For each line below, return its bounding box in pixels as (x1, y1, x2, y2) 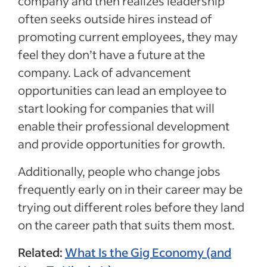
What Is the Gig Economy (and (65, 244, 231, 260)
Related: (18, 244, 65, 260)
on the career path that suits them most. (18, 217, 237, 232)
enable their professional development (18, 118, 229, 133)
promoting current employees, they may (18, 29, 238, 44)
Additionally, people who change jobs (18, 163, 221, 179)
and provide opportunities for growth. (18, 136, 225, 151)
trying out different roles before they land (18, 199, 244, 215)
